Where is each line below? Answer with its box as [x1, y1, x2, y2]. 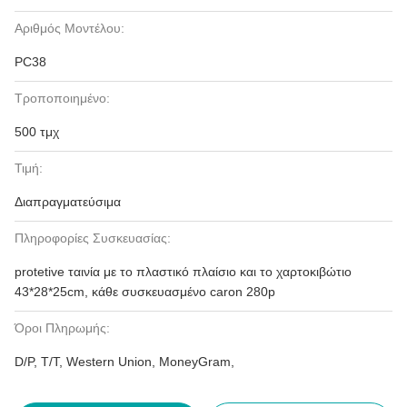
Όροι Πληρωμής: [15, 321, 110, 335]
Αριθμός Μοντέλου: [15, 21, 124, 35]
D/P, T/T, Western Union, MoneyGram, [15, 354, 234, 369]
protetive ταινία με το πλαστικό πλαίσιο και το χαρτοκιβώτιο [15, 264, 352, 279]
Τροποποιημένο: [15, 91, 110, 105]
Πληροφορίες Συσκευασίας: [15, 231, 171, 245]
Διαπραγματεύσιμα [15, 194, 121, 209]
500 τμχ [15, 124, 59, 139]
